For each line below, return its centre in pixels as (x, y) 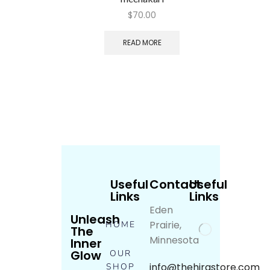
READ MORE (142, 42)
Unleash (95, 219)
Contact (176, 184)
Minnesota (174, 240)
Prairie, (166, 225)
